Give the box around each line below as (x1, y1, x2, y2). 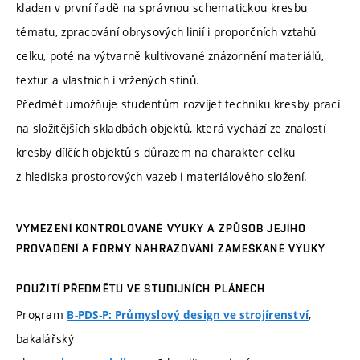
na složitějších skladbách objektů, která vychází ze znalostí (16, 120, 325, 136)
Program (16, 307, 67, 323)
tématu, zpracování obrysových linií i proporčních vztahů (16, 23, 317, 39)
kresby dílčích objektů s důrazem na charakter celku (16, 144, 296, 160)
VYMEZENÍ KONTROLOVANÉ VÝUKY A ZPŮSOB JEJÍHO (16, 222, 307, 235)
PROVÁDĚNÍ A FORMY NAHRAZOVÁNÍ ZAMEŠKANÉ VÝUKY (16, 242, 326, 256)
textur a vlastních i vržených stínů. (16, 72, 200, 88)
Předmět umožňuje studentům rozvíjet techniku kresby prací (16, 96, 340, 112)
